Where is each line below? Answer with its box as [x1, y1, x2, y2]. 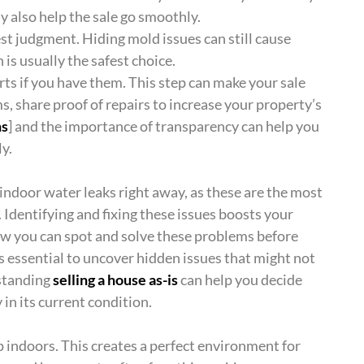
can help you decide [178, 271, 302, 289]
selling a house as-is [53, 271, 178, 289]
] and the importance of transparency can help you [8, 117, 319, 136]
